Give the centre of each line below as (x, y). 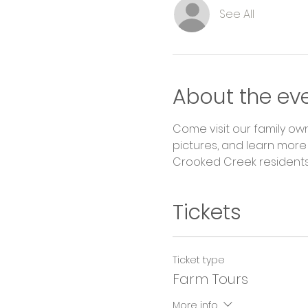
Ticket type (198, 260)
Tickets (207, 212)
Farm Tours (210, 279)
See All (236, 14)
